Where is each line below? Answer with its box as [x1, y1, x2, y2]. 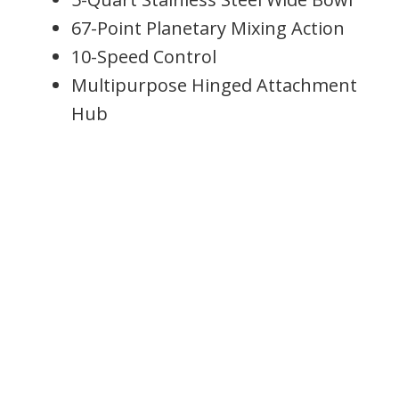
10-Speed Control [71, 44, 216, 69]
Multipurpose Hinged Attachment [71, 72, 357, 97]
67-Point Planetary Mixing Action [71, 15, 345, 40]
